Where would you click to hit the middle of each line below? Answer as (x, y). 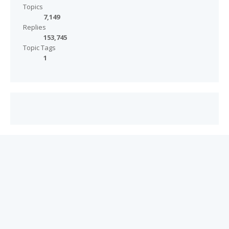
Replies (35, 27)
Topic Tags (39, 48)
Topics (33, 7)
